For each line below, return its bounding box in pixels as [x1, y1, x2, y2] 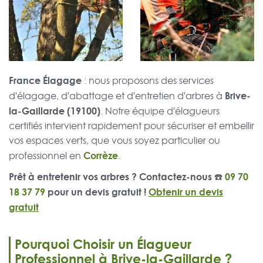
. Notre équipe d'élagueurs [100, 104, 220, 118]
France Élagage [9, 73, 82, 87]
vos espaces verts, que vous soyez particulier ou [9, 134, 220, 147]
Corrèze [83, 149, 118, 163]
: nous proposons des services [82, 74, 214, 87]
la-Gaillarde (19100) [9, 104, 100, 118]
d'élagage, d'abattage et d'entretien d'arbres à [9, 89, 225, 103]
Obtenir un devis [149, 185, 223, 199]
